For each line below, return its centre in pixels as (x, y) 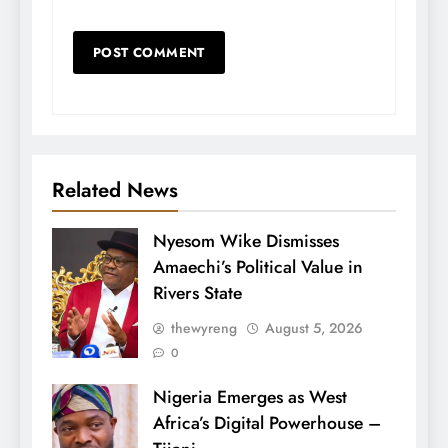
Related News (115, 190)
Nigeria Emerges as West (250, 397)
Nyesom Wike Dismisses (246, 241)
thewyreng (204, 328)
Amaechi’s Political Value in (258, 267)
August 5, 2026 (314, 328)
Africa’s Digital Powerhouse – (267, 423)
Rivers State (197, 293)
